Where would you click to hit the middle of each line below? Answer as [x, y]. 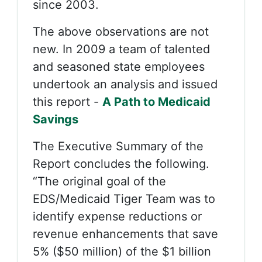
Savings [56, 119]
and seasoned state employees [119, 67]
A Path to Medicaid [156, 102]
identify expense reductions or [117, 216]
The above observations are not [121, 32]
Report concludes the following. [121, 164]
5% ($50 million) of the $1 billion [122, 251]
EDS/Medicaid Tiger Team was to [124, 199]
